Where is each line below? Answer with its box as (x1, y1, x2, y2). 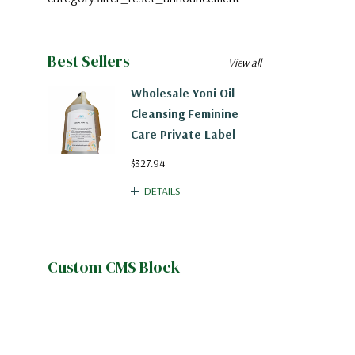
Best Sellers (48, 49, 130, 72)
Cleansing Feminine (131, 105, 239, 121)
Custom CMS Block (48, 255, 180, 278)
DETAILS (144, 183, 181, 198)
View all (228, 55, 261, 70)
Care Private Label (131, 125, 235, 142)
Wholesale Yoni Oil (131, 84, 235, 101)
